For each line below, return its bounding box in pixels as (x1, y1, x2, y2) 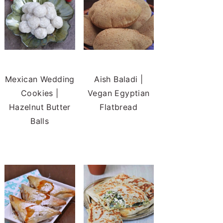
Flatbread (100, 102, 138, 112)
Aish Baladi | (94, 74, 143, 84)
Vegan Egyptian (87, 88, 150, 98)
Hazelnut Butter (8, 102, 71, 112)
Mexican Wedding (4, 74, 75, 84)
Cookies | (20, 88, 59, 98)
